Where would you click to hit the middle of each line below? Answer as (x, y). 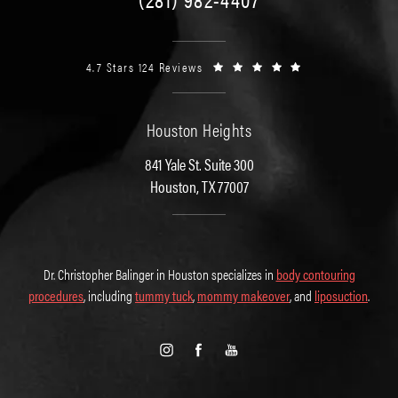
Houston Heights (199, 129)
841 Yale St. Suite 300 (199, 163)
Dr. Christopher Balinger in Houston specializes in (159, 274)
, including (109, 295)
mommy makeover (243, 295)
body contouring (315, 274)
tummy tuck (164, 295)
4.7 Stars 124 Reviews (144, 66)
